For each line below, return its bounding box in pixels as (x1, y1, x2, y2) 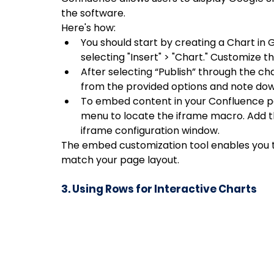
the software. (61, 6, 128, 20)
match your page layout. (61, 152, 179, 167)
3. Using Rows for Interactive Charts (61, 181, 257, 196)
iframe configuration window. (81, 123, 220, 138)
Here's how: (61, 20, 116, 35)
